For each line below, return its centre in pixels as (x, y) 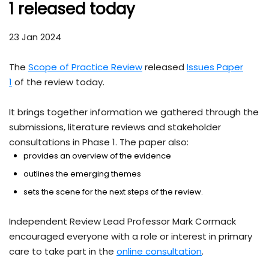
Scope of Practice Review (85, 67)
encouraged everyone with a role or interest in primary (131, 237)
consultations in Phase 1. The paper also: (99, 142)
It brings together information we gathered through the (134, 112)
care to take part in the (63, 252)
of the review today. (58, 82)
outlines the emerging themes (82, 174)
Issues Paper (215, 67)
